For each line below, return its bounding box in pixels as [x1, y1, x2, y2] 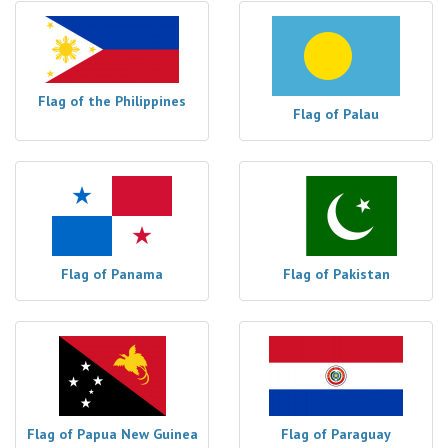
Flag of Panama [61, 265, 163, 283]
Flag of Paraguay [281, 425, 391, 443]
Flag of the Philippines [38, 92, 186, 110]
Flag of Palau [293, 105, 379, 123]
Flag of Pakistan [282, 265, 390, 283]
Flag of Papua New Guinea [26, 425, 198, 443]
